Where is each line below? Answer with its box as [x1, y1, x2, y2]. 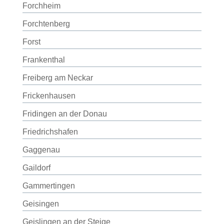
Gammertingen [22, 181, 75, 190]
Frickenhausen [22, 91, 75, 100]
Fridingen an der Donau [22, 109, 107, 118]
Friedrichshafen [22, 127, 78, 136]
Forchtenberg [22, 19, 70, 28]
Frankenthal [22, 55, 65, 64]
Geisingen [22, 199, 59, 208]
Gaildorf [22, 163, 50, 172]
